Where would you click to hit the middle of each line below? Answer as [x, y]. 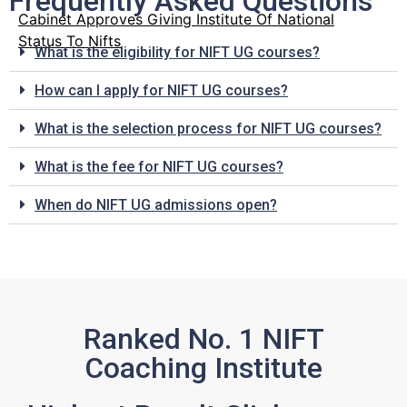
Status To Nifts [69, 41]
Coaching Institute [203, 368]
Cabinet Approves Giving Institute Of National [176, 20]
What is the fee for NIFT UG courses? [159, 167]
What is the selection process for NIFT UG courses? [208, 129]
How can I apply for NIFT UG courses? [161, 91]
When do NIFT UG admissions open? [156, 205]
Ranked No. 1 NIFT [203, 339]
